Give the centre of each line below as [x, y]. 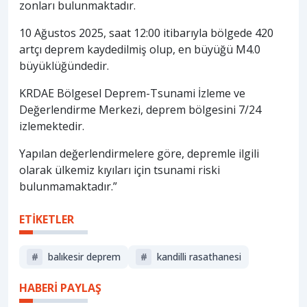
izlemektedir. [52, 126]
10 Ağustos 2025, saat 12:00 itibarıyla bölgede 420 [146, 33]
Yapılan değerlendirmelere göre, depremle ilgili [139, 154]
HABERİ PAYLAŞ [60, 287]
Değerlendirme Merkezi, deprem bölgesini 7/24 [140, 110]
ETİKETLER [47, 220]
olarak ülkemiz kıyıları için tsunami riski [120, 170]
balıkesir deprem [84, 257]
